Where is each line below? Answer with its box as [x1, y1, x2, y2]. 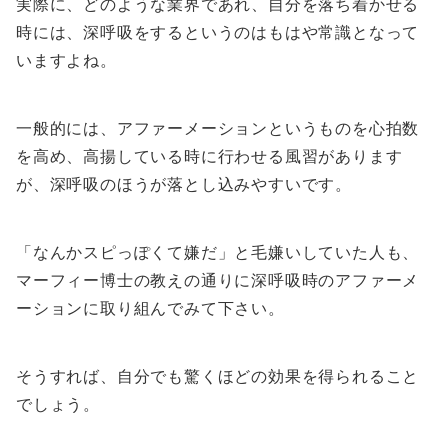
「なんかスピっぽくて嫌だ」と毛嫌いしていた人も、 [16, 242, 420, 263]
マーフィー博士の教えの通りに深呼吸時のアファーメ [16, 270, 420, 291]
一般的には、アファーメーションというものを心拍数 [16, 118, 420, 139]
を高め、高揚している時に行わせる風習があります [16, 146, 403, 167]
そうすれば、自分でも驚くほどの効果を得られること [16, 366, 420, 387]
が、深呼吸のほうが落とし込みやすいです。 [16, 174, 352, 195]
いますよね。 [16, 50, 117, 71]
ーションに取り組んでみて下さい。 [16, 298, 285, 319]
